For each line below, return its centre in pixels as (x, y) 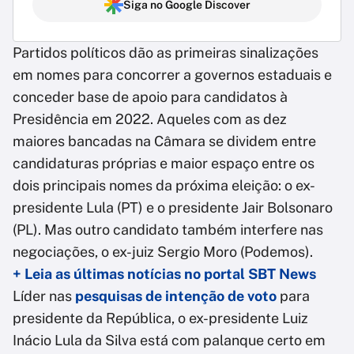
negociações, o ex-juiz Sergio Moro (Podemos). (163, 252)
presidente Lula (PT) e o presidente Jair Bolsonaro (173, 208)
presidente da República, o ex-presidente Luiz (160, 318)
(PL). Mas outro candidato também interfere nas (168, 230)
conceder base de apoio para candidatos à (150, 97)
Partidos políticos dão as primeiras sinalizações (166, 53)
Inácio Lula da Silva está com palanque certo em (169, 341)
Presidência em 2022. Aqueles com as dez (150, 119)
